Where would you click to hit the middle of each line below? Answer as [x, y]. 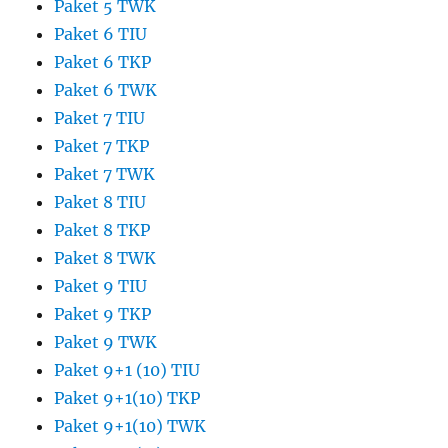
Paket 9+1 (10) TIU [127, 370]
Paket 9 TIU [101, 286]
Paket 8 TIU [100, 202]
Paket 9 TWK [106, 342]
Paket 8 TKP [102, 230]
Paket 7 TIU [100, 118]
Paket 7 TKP [102, 146]
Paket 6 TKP [103, 62]
